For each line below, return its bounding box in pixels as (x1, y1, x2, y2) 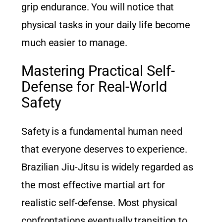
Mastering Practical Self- (21, 62, 175, 79)
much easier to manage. (21, 37, 127, 49)
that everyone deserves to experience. (21, 143, 188, 156)
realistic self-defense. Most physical (21, 197, 178, 209)
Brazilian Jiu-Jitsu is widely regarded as (21, 161, 193, 173)
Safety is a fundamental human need (21, 125, 182, 138)
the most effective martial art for (21, 179, 165, 191)
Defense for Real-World (21, 78, 167, 95)
